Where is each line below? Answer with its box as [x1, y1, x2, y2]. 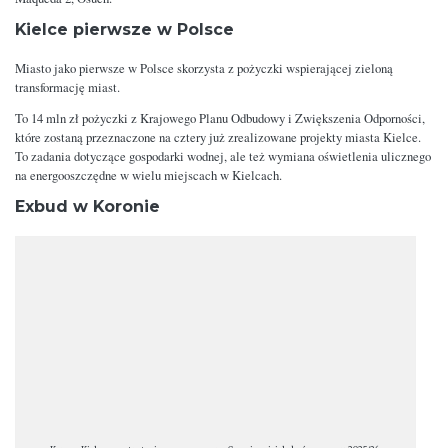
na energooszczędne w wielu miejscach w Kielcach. [15, 166, 282, 184]
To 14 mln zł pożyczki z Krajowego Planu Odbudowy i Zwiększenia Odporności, [15, 109, 425, 127]
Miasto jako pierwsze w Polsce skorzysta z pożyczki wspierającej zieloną [15, 59, 393, 77]
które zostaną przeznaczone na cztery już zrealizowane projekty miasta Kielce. [15, 128, 421, 146]
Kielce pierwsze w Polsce [15, 19, 234, 39]
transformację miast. [15, 78, 120, 96]
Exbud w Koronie [15, 196, 160, 216]
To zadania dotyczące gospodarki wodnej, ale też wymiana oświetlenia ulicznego [15, 147, 431, 165]
